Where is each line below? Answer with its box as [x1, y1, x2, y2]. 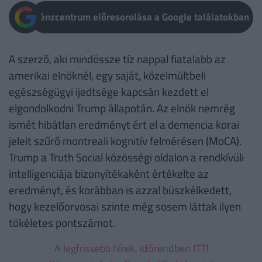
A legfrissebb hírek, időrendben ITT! [54, 240, 208, 257]
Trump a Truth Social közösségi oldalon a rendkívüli [9, 149, 244, 166]
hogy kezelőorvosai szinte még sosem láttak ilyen [9, 198, 241, 215]
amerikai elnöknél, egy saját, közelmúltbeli [9, 67, 206, 84]
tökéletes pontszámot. [9, 214, 115, 232]
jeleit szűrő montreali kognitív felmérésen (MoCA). [9, 132, 242, 150]
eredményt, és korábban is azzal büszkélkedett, [9, 181, 232, 199]
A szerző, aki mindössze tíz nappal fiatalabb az [9, 50, 226, 68]
